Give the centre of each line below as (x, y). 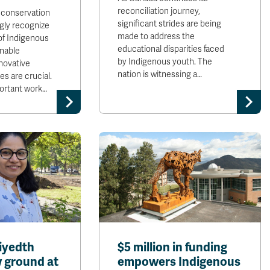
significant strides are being (170, 24)
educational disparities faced (171, 49)
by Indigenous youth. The (165, 62)
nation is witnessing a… (160, 74)
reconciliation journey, (159, 11)
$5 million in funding (173, 247)
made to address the (156, 36)
